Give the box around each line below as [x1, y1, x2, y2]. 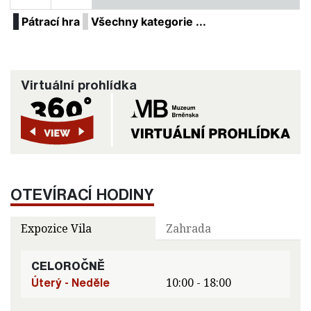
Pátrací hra [22, 15, 80, 29]
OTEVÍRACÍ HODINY [10, 182, 154, 205]
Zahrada [166, 220, 211, 236]
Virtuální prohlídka [21, 75, 137, 95]
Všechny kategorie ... [91, 15, 206, 29]
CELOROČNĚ [31, 257, 105, 274]
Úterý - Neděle [31, 274, 110, 291]
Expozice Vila [21, 220, 92, 236]
